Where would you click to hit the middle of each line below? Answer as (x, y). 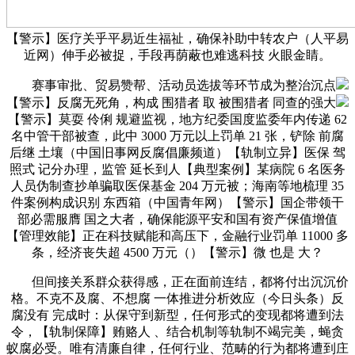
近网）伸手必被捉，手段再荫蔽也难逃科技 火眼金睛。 (177, 55)
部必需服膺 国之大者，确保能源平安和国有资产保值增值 (177, 219)
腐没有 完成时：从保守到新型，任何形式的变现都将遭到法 (177, 315)
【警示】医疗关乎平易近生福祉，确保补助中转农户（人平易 (177, 38)
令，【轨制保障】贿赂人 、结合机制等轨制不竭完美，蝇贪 (177, 331)
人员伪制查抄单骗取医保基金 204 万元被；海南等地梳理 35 (177, 185)
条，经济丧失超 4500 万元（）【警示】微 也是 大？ (177, 252)
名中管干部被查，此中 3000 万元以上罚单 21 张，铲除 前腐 (177, 136)
